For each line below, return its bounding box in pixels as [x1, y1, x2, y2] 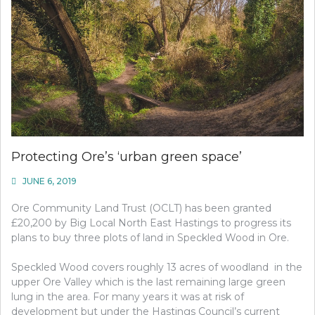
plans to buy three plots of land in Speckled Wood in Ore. [11, 231, 289, 244]
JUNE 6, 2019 [22, 175, 77, 186]
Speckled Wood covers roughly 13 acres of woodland [11, 260, 269, 274]
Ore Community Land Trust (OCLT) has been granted [11, 201, 271, 214]
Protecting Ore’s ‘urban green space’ [11, 148, 242, 165]
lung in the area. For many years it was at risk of [11, 290, 244, 303]
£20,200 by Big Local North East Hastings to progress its [11, 216, 291, 229]
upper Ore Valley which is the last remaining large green [11, 275, 285, 288]
